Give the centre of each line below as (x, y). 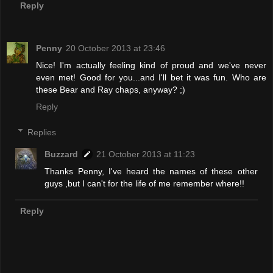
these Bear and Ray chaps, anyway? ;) (111, 90)
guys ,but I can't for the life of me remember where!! (145, 183)
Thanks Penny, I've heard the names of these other (151, 171)
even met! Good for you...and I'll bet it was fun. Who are (151, 78)
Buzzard (62, 154)
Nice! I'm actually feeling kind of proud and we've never (151, 66)
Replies (42, 132)
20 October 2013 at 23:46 (115, 48)
